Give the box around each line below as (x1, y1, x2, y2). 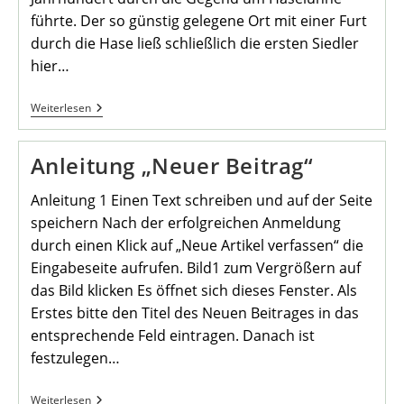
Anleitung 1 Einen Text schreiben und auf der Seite (30, 190, 372, 211)
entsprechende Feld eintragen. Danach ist (30, 326, 315, 346)
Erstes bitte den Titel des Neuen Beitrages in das (30, 303, 359, 324)
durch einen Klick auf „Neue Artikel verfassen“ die (30, 235, 363, 256)
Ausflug (89, 99, 135, 117)
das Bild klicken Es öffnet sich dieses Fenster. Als (30, 280, 357, 301)
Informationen (89, 128, 177, 146)
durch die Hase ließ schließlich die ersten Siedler (30, 33, 359, 54)
